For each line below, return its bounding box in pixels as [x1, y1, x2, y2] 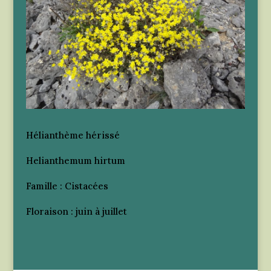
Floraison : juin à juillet [25, 206, 127, 218]
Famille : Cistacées [25, 180, 108, 192]
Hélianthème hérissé [25, 129, 120, 142]
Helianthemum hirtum [25, 155, 125, 167]
